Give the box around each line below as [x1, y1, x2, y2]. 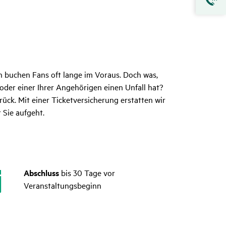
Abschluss [23, 167, 61, 179]
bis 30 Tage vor [61, 167, 115, 179]
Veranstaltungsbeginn [23, 180, 101, 191]
